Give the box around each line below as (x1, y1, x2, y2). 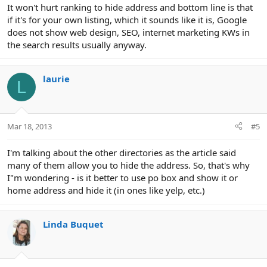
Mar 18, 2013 (7, 120, 52, 132)
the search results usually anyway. (7, 39, 147, 51)
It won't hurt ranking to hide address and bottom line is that (7, 1, 253, 14)
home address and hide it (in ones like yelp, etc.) (7, 184, 205, 196)
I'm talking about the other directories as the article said (7, 146, 236, 159)
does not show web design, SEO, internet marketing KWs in (7, 26, 250, 39)
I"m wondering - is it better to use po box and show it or (7, 171, 238, 184)
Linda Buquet (43, 218, 104, 230)
